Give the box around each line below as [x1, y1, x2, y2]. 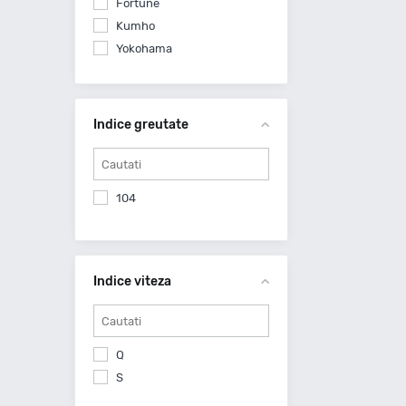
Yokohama [116, 42, 172, 55]
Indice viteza [93, 274, 171, 289]
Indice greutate [93, 117, 188, 132]
